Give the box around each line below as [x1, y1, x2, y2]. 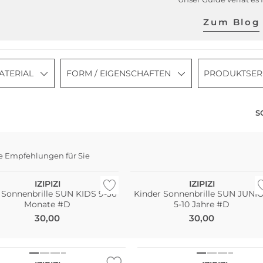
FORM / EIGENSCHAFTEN [66, 68, 171, 79]
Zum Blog [203, 16, 260, 28]
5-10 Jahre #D [174, 198, 230, 210]
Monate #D [24, 198, 70, 210]
